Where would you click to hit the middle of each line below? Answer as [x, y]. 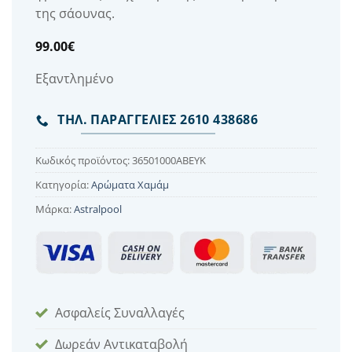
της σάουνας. [75, 13]
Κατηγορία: [63, 184]
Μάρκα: [55, 209]
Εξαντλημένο [75, 78]
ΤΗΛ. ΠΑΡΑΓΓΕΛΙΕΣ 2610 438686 [158, 120]
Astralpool [98, 209]
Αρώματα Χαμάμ [130, 184]
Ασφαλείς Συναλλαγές [120, 313]
